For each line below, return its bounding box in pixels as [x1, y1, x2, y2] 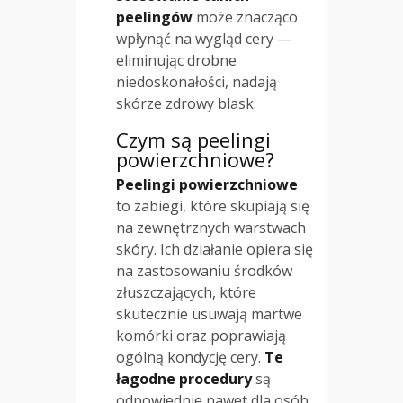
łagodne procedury [116, 369, 252, 390]
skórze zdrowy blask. [116, 94, 256, 114]
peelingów [116, 7, 193, 28]
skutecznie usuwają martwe [116, 304, 302, 325]
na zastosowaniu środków [116, 261, 292, 282]
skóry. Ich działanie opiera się [116, 239, 313, 260]
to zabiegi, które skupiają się [116, 196, 309, 217]
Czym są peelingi [116, 126, 271, 154]
